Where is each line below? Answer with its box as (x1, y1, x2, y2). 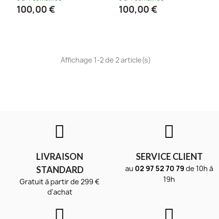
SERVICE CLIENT (135, 151, 203, 162)
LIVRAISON (36, 151, 83, 162)
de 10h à (184, 163, 213, 173)
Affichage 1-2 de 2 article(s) (61, 55, 151, 65)
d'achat (47, 187, 72, 197)
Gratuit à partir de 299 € (20, 176, 100, 186)
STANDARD (36, 164, 84, 175)
